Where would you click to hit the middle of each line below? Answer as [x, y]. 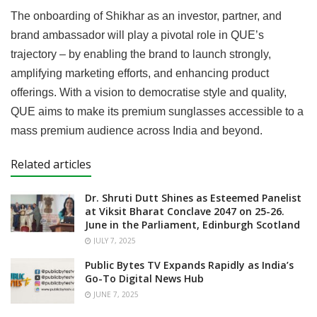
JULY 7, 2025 [114, 240]
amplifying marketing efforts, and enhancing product [140, 73]
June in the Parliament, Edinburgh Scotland [192, 224]
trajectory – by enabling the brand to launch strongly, [141, 54]
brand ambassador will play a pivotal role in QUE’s [137, 35]
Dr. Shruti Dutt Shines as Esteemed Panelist [193, 197]
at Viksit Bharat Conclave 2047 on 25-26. [185, 211]
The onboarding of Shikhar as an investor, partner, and [146, 16]
